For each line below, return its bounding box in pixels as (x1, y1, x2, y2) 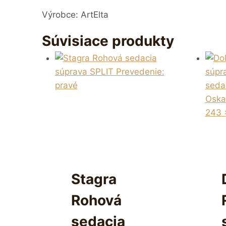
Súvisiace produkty (42, 32, 174, 50)
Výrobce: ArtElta (42, 10, 108, 20)
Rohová (71, 192, 122, 209)
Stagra (71, 171, 117, 188)
